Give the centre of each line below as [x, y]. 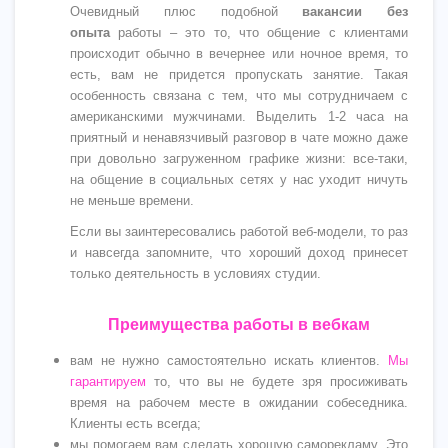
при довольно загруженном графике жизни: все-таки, [239, 158]
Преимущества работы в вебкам [239, 324]
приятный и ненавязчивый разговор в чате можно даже [239, 137]
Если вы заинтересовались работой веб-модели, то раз [239, 231]
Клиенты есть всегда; [135, 423]
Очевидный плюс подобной [186, 11]
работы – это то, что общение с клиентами [259, 32]
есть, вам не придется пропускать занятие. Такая [239, 74]
